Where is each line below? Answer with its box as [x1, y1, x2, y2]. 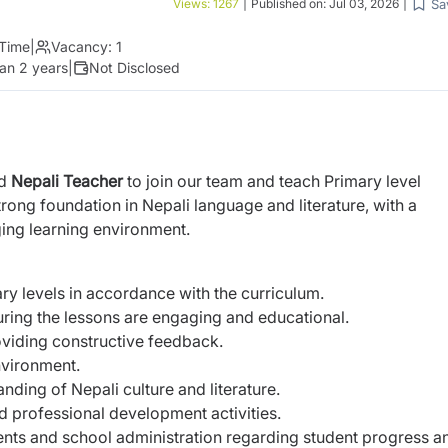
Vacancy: [51, 38, 112, 55]
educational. [258, 307, 349, 327]
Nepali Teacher [11, 171, 123, 191]
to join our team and [123, 171, 279, 191]
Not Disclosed [89, 59, 180, 76]
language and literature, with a [194, 195, 417, 215]
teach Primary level [279, 171, 421, 191]
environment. [93, 219, 190, 239]
